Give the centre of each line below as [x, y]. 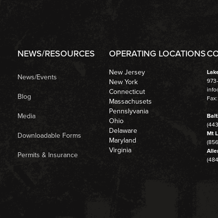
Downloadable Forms [49, 135]
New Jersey [127, 72]
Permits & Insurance [47, 155]
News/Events [37, 77]
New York [124, 82]
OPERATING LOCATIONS [158, 53]
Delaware [123, 130]
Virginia [120, 150]
